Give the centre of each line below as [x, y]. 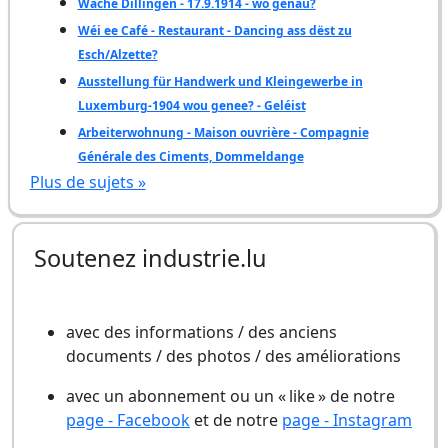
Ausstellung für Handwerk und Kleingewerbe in [220, 81]
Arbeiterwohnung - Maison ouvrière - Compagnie [223, 132]
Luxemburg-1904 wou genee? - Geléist [191, 105]
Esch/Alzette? [117, 54]
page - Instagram [347, 420]
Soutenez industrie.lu [150, 258]
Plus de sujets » [87, 182]
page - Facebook [128, 420]
